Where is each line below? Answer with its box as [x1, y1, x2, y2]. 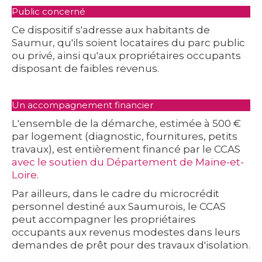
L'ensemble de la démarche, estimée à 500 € [12, 117, 241, 129]
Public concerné [12, 5, 85, 17]
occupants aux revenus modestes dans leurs [12, 226, 240, 238]
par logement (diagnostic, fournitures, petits [12, 130, 237, 142]
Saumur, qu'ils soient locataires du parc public [12, 36, 245, 49]
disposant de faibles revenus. [12, 62, 159, 74]
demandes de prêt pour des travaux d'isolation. [12, 239, 250, 251]
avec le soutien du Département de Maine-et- [12, 156, 244, 168]
